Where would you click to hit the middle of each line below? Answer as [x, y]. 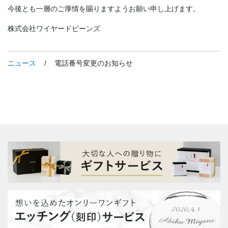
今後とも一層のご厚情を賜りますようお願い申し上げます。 [104, 9]
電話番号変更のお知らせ [93, 63]
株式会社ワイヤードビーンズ [54, 29]
